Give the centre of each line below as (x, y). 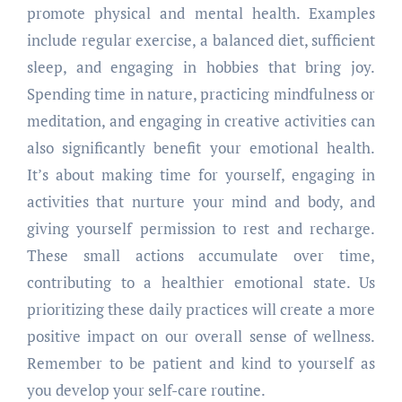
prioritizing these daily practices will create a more (201, 309)
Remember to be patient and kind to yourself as (201, 363)
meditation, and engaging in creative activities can (201, 120)
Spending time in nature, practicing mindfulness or (201, 93)
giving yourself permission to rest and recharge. (201, 228)
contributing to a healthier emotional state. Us (201, 282)
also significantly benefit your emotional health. (201, 147)
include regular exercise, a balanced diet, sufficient (201, 39)
